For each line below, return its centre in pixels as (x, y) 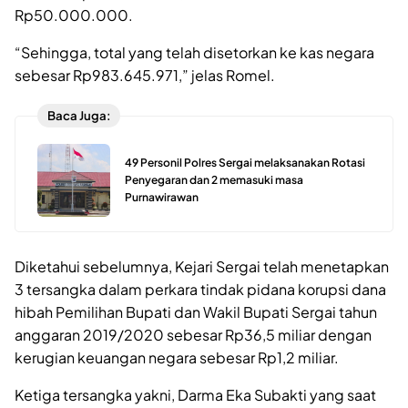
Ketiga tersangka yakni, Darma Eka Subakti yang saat (195, 395)
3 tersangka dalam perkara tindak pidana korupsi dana (200, 290)
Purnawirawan (162, 197)
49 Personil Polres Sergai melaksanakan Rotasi (245, 162)
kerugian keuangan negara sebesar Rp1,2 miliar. (177, 358)
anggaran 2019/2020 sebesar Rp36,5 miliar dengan (193, 335)
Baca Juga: (79, 116)
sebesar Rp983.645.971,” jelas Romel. (145, 75)
